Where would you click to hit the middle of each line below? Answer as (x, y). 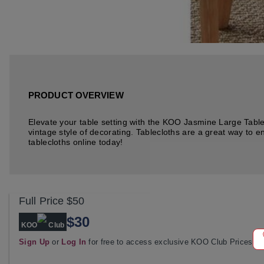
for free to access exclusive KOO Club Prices (169, 242)
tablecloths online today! (76, 142)
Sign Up (34, 242)
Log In (74, 242)
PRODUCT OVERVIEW (76, 95)
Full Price (41, 201)
